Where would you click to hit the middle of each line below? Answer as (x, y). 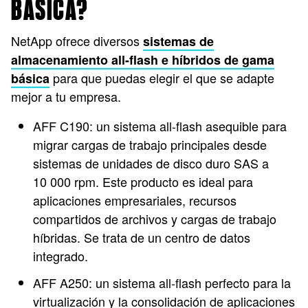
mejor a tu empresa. (68, 96)
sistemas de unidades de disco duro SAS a (151, 163)
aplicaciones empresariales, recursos (135, 200)
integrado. (64, 256)
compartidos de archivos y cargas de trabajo (155, 219)
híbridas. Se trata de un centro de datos (142, 237)
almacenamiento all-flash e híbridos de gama (143, 60)
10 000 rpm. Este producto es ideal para (143, 181)
